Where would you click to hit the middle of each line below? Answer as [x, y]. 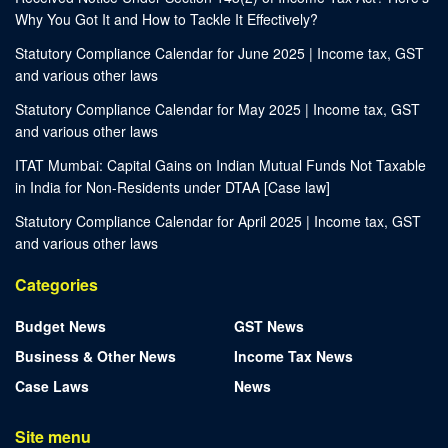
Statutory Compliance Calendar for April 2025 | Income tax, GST [218, 221]
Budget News [60, 326]
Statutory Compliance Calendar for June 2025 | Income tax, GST [219, 53]
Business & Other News [95, 356]
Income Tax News [293, 356]
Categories [56, 285]
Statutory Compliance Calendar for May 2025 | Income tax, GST [217, 109]
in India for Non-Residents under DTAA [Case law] [172, 187]
